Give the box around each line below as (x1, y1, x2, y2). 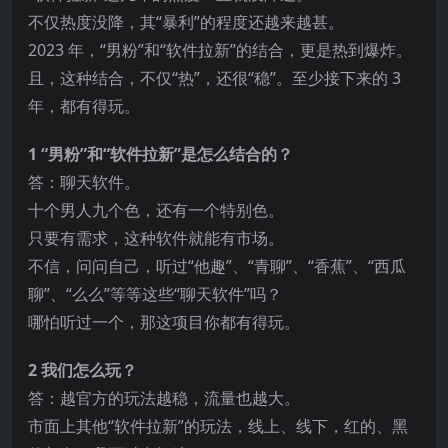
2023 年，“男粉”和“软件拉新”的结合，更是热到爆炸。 (28, 38, 412, 61)
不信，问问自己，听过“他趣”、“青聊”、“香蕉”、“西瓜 (28, 254, 406, 277)
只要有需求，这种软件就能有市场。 (28, 226, 284, 249)
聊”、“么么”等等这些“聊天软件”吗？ (28, 282, 282, 305)
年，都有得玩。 (28, 94, 140, 117)
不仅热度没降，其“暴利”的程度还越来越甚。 (28, 10, 344, 33)
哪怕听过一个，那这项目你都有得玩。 (28, 310, 300, 333)
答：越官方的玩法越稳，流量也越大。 (28, 386, 300, 409)
